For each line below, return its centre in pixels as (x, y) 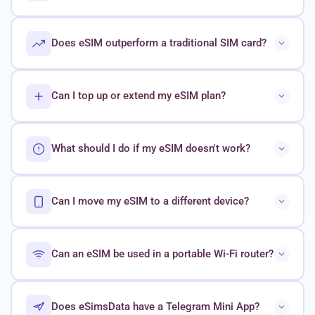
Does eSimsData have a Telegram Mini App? (155, 307)
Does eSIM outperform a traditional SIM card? (159, 43)
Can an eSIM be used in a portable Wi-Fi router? (162, 254)
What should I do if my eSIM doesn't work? (150, 149)
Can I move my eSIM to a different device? (150, 201)
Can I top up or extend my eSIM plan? (138, 96)
